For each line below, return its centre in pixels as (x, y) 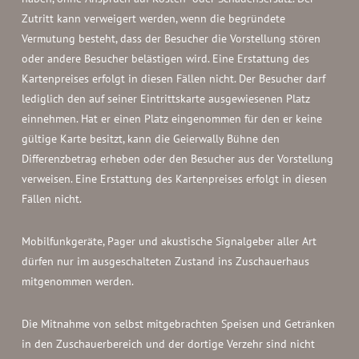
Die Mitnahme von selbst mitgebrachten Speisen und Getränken (178, 324)
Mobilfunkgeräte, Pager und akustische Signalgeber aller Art (169, 241)
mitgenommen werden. (77, 281)
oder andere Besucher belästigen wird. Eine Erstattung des (165, 58)
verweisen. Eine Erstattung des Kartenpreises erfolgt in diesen (174, 179)
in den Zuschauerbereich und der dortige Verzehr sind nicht (168, 344)
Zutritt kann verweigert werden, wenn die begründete (153, 18)
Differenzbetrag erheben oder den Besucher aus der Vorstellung (177, 159)
